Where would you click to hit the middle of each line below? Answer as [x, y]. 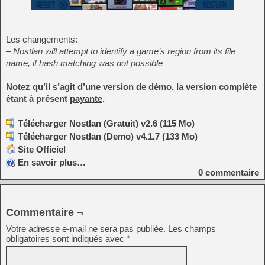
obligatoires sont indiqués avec [66, 238]
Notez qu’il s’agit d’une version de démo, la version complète [131, 86]
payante [86, 98]
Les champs [192, 228]
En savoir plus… [52, 162]
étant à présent [38, 98]
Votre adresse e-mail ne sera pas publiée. [86, 228]
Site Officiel [42, 149]
